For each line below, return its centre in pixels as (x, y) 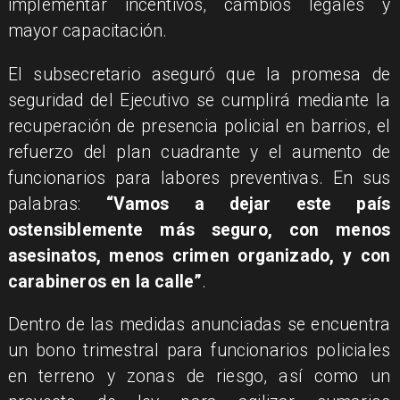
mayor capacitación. (87, 31)
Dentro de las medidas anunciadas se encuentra (199, 324)
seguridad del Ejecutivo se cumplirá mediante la (199, 100)
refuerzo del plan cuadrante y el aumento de (199, 152)
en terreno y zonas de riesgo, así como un (199, 376)
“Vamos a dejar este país (248, 204)
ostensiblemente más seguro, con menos (199, 229)
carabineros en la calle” (105, 281)
